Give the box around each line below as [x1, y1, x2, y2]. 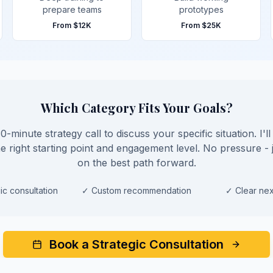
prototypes [179, 4, 224, 15]
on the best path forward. [77, 157, 196, 169]
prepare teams [42, 4, 102, 15]
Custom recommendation [91, 185, 191, 196]
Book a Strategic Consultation [49, 237, 224, 252]
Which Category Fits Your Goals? [40, 99, 233, 116]
